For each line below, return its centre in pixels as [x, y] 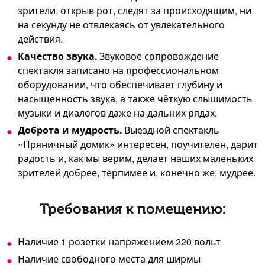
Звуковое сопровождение [158, 56]
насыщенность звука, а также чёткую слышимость [135, 99]
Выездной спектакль [171, 130]
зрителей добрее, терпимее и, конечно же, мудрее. [137, 173]
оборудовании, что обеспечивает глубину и [120, 85]
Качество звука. [57, 56]
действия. [40, 39]
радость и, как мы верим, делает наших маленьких [135, 159]
